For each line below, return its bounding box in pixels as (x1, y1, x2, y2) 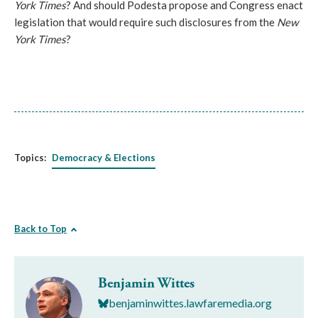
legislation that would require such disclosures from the (14, 16, 277, 28)
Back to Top (14, 223, 67, 234)
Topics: (14, 152, 46, 163)
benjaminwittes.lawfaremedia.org (109, 296, 272, 309)
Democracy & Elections (52, 152, 155, 163)
